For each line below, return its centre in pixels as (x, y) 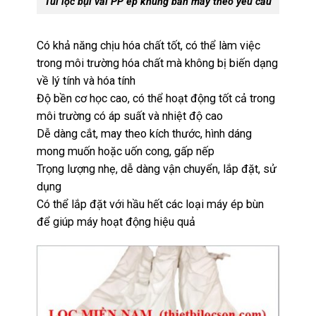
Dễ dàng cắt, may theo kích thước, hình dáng (145, 133)
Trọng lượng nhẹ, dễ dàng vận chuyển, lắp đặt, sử (157, 169)
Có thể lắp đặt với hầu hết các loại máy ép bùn (151, 204)
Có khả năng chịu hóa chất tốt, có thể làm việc (149, 45)
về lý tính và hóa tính (86, 80)
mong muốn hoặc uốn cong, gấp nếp (126, 151)
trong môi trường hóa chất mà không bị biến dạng (158, 63)
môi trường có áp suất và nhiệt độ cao (130, 116)
